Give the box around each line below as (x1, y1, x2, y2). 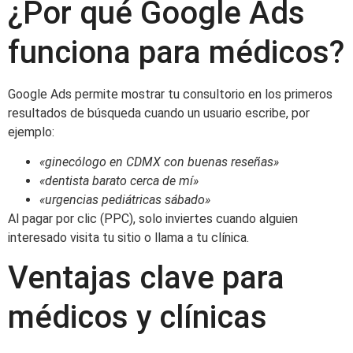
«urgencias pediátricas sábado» (39, 191, 210, 207)
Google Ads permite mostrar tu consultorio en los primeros (8, 86, 333, 102)
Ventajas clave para (8, 259, 284, 297)
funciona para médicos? (8, 33, 344, 71)
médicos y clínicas (8, 299, 267, 336)
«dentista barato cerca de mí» (39, 173, 199, 188)
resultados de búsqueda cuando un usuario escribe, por (8, 105, 310, 121)
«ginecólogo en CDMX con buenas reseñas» (39, 154, 279, 169)
